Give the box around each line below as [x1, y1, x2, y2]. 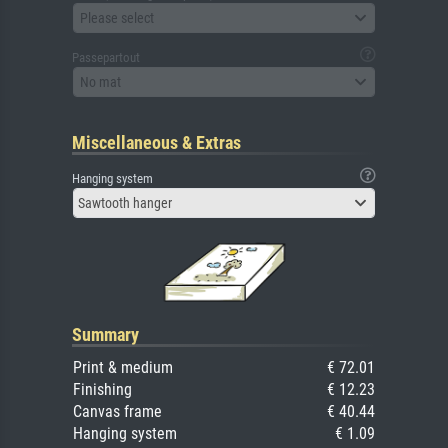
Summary [72, 324, 139, 346]
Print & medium [73, 358, 173, 378]
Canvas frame [73, 402, 162, 422]
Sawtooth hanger [78, 195, 172, 212]
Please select [80, 9, 154, 26]
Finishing [73, 380, 132, 400]
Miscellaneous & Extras [72, 132, 241, 154]
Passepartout [72, 50, 140, 66]
